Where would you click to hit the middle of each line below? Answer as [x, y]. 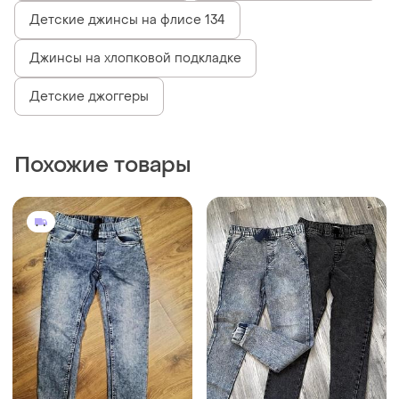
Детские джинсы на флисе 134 [127, 20]
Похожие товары [103, 165]
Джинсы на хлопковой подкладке [135, 58]
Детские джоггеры [89, 96]
